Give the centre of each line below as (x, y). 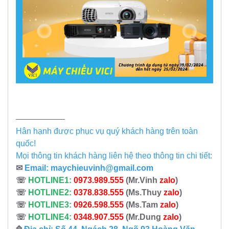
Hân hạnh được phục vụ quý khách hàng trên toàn (107, 131)
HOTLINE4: (50, 217)
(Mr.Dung (143, 217)
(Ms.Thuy (144, 193)
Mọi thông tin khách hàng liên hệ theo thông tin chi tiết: (114, 156)
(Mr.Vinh (142, 180)
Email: (38, 168)
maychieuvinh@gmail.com (102, 168)
